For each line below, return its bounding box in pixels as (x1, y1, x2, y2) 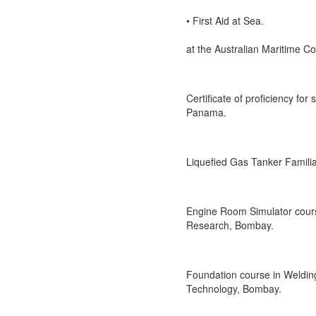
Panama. (186, 105, 226, 119)
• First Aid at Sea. (186, 13, 264, 28)
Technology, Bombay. (186, 281, 281, 296)
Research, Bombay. (186, 218, 274, 232)
